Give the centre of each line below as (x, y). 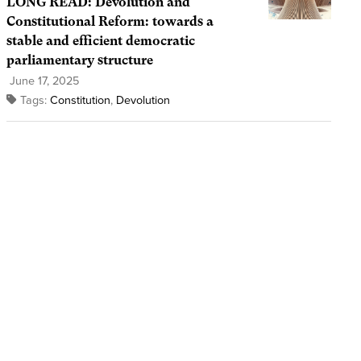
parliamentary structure (79, 60)
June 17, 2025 (42, 81)
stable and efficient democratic (100, 41)
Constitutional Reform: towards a (110, 22)
